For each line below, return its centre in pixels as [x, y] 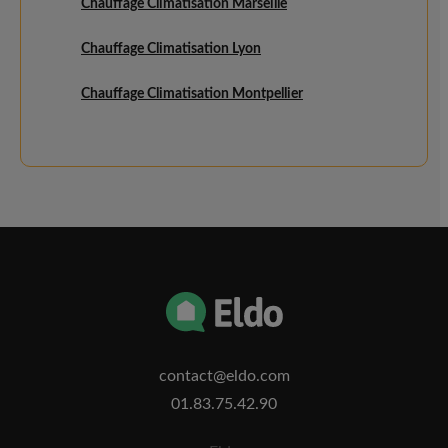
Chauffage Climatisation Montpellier [192, 94]
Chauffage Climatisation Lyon [171, 49]
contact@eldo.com [224, 376]
